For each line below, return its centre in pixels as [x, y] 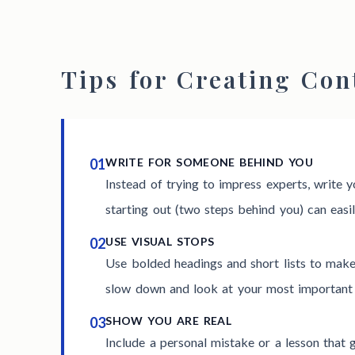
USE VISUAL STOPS [160, 242]
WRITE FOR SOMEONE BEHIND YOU [210, 162]
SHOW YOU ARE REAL [169, 321]
